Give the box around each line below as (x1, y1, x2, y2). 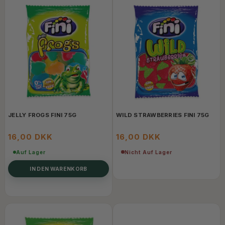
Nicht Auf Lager (125, 149, 172, 155)
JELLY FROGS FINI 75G (8, 111, 76, 119)
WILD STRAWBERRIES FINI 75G (116, 111, 209, 119)
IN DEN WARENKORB (30, 165, 87, 172)
